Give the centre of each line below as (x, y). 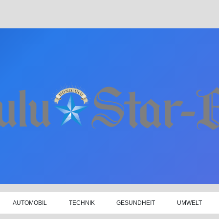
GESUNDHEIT (136, 203)
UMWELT (189, 203)
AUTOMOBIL (30, 203)
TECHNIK (82, 203)
